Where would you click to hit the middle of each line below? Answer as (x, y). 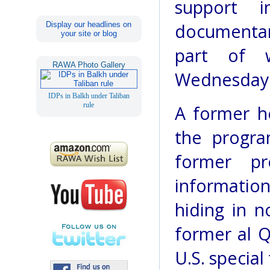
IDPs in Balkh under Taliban (89, 96)
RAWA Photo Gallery (89, 64)
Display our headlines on (89, 24)
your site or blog (89, 33)
